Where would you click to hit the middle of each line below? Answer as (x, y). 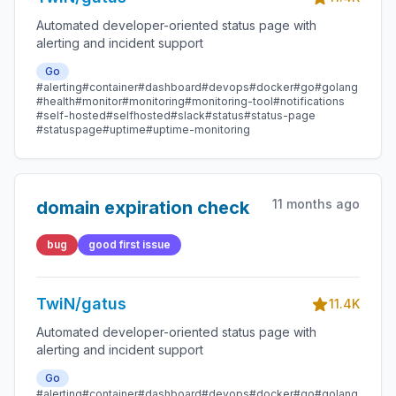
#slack (188, 115)
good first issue (129, 244)
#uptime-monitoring (198, 129)
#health (56, 101)
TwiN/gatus (81, 304)
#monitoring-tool (229, 101)
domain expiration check (143, 208)
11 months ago (316, 204)
